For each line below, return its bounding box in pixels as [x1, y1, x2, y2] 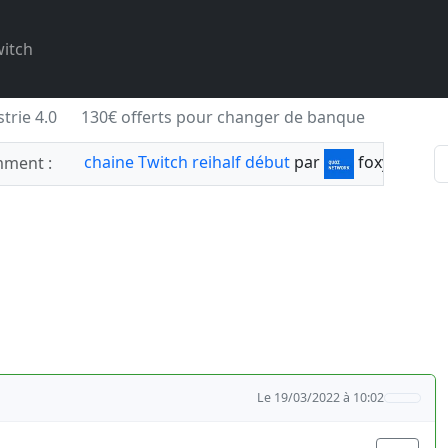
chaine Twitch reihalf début [84, 151, 290, 173]
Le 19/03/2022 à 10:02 [257, 389, 385, 406]
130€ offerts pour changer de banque [77, 106, 365, 128]
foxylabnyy [358, 151, 439, 173]
